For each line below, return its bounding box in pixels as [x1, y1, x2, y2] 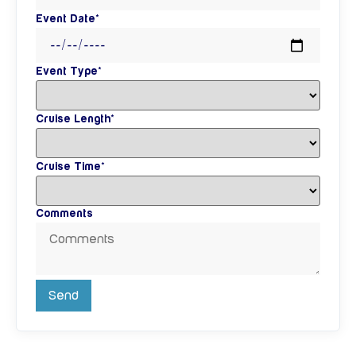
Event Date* [36, 13, 99, 26]
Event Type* [36, 64, 102, 78]
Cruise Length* [36, 112, 114, 126]
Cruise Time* [36, 160, 105, 173]
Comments [36, 207, 93, 221]
